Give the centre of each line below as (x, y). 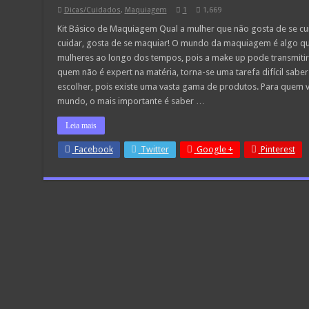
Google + (215, 149)
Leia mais (81, 126)
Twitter (154, 149)
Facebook (93, 149)
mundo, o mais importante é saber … (131, 101)
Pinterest (278, 149)
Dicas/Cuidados (92, 10)
